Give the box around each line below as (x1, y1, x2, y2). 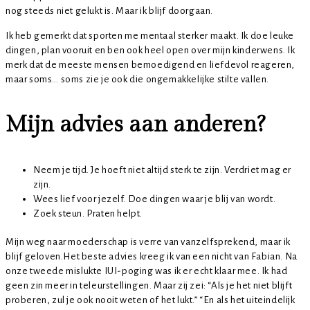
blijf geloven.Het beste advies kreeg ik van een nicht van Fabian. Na (6, 251, 298, 262)
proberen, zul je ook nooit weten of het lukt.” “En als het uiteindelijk (6, 295, 295, 306)
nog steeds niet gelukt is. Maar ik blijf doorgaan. (6, 6, 214, 17)
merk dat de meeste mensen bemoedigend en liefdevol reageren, (6, 60, 295, 71)
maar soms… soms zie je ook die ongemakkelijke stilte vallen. (6, 74, 270, 85)
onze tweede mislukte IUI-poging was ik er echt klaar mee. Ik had (6, 266, 288, 277)
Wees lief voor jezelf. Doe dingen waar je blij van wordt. (33, 194, 276, 205)
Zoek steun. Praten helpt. (33, 208, 143, 219)
